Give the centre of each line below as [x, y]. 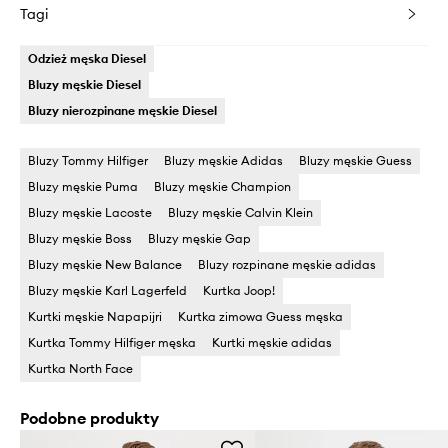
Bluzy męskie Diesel [84, 84]
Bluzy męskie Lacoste [90, 212]
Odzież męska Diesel [87, 58]
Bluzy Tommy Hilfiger [88, 160]
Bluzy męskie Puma [83, 186]
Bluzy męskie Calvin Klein [240, 212]
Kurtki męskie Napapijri [95, 316]
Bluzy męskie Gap [199, 238]
